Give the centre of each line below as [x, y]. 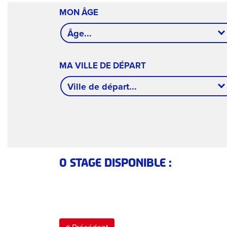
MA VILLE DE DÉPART [103, 65]
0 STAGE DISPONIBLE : [116, 163]
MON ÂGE [79, 12]
